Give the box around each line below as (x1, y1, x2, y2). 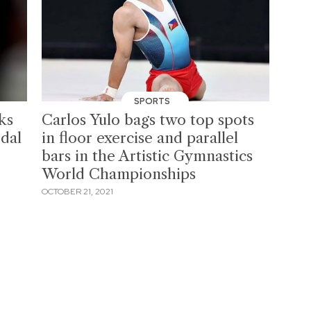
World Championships (42, 165, 196, 183)
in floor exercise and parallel (42, 128, 239, 146)
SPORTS (133, 95, 172, 107)
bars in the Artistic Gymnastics (42, 146, 253, 165)
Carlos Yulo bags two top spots (42, 110, 255, 128)
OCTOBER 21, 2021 (42, 186, 114, 198)
